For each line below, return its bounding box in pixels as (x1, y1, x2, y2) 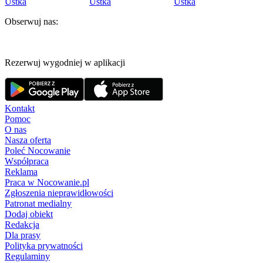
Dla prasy (5, 230, 41, 241)
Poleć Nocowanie (5, 146, 70, 156)
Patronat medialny (5, 198, 72, 209)
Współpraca (5, 156, 49, 167)
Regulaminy (5, 251, 50, 262)
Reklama (5, 167, 38, 177)
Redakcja (5, 220, 39, 230)
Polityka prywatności (5, 241, 83, 251)
